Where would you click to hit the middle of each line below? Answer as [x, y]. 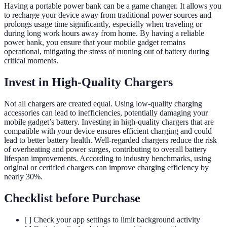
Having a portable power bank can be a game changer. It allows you [113, 6]
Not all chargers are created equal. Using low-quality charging [103, 103]
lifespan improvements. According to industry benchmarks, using [108, 158]
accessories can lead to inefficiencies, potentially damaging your [106, 112]
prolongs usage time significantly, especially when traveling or [103, 24]
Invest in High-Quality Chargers [88, 82]
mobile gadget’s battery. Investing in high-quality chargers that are [109, 122]
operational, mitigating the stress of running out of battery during [107, 51]
